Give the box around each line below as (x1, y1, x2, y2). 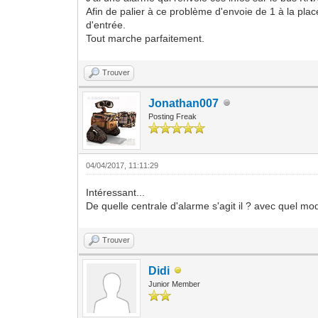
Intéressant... (86, 186, 146, 198)
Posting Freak (148, 111, 197, 121)
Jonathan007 (148, 97, 219, 109)
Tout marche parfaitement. (86, 32, 205, 44)
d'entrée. (86, 18, 126, 31)
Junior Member (148, 279, 201, 288)
